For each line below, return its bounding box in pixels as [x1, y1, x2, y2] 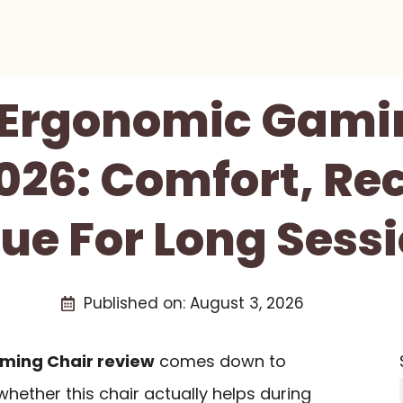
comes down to [155, 350, 286, 372]
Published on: [83, 292, 190, 314]
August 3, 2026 [189, 292, 304, 314]
